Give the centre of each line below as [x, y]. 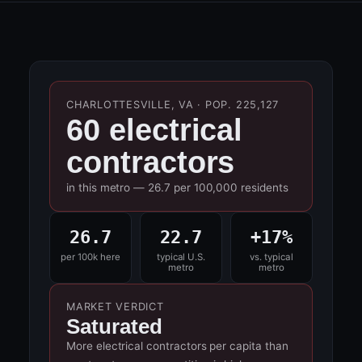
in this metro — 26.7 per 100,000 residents [177, 187]
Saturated [114, 327]
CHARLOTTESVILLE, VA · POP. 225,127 [173, 104]
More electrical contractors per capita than [177, 346]
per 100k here [90, 257]
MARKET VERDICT [115, 307]
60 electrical [155, 129]
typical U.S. [181, 257]
